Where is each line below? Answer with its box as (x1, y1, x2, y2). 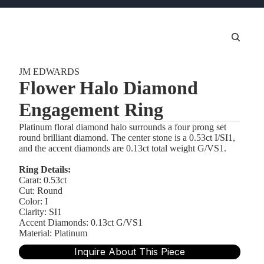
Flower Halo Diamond (19, 77, 198, 98)
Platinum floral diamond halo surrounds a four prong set (19, 122, 226, 132)
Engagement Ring (19, 99, 163, 120)
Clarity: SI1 (19, 207, 62, 217)
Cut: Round (19, 186, 62, 196)
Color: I (19, 196, 48, 206)
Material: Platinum (19, 228, 87, 238)
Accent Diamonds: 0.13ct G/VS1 (19, 217, 143, 227)
